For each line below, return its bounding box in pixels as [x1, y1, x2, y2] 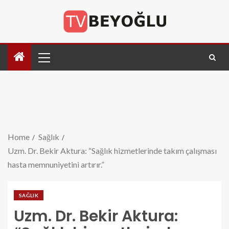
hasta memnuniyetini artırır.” [8, 159, 104, 169]
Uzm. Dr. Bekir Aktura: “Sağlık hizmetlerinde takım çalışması [8, 146, 217, 155]
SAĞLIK [19, 192, 39, 198]
